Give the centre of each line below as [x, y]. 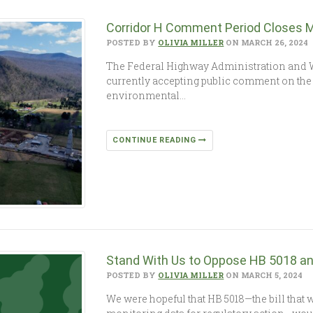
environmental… [146, 95]
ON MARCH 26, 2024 [266, 42]
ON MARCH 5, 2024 [263, 275]
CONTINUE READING [156, 140]
